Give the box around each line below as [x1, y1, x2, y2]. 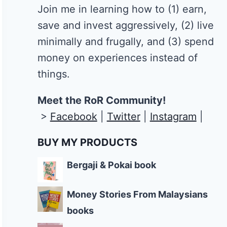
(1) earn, [164, 3, 207, 16]
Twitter [106, 110, 140, 123]
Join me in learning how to [37, 3, 165, 16]
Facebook [50, 110, 97, 123]
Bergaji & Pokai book [66, 160, 156, 171]
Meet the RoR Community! [37, 94, 166, 107]
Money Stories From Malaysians [66, 189, 208, 200]
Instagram [149, 110, 197, 123]
